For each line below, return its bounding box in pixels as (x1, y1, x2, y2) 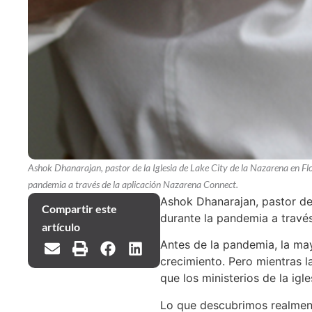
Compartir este (42, 202, 117, 215)
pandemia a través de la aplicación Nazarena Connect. (28, 178, 238, 190)
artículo (42, 220, 80, 233)
